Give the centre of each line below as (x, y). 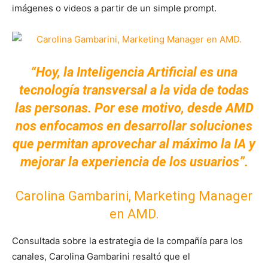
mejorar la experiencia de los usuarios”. (134, 162)
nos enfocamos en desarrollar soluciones (134, 126)
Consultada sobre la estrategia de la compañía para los (127, 241)
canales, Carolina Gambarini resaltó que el (101, 256)
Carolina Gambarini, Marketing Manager (134, 196)
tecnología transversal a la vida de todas (134, 90)
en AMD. (134, 214)
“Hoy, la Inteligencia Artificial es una (134, 72)
